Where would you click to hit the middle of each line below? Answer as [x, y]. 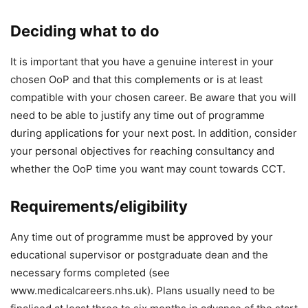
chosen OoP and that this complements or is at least [136, 79]
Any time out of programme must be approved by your [142, 237]
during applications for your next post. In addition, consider [154, 133]
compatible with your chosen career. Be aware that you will [153, 97]
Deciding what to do [85, 31]
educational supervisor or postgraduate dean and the [139, 255]
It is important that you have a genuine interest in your [142, 62]
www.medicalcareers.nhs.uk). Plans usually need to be [143, 290]
